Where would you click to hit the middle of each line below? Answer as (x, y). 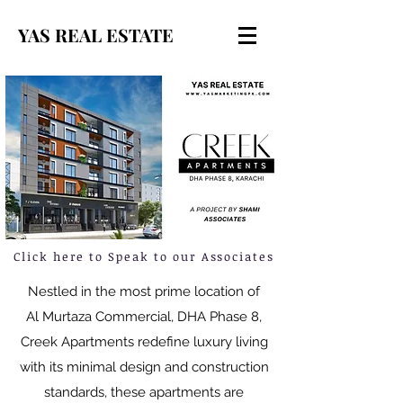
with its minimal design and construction (144, 367)
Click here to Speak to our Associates (146, 256)
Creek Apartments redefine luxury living (144, 342)
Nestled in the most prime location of (144, 291)
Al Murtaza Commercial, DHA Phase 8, (144, 317)
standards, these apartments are (144, 392)
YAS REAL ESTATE (98, 35)
